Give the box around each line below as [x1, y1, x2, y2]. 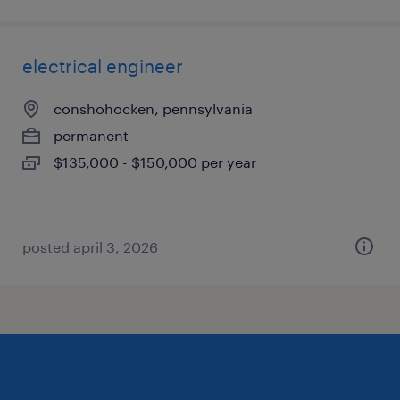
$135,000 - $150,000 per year [54, 154, 256, 171]
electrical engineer [22, 55, 183, 77]
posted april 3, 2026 [22, 238, 158, 255]
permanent [54, 127, 129, 144]
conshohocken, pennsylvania [54, 100, 253, 117]
